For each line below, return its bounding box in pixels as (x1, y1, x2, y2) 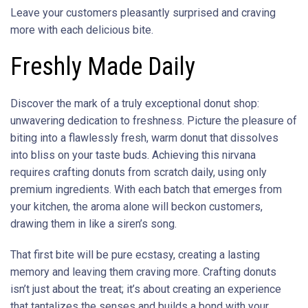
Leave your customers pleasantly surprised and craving (10, 5, 276, 19)
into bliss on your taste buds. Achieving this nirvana (10, 148, 256, 162)
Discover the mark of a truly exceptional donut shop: (10, 96, 259, 110)
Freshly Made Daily (10, 52, 195, 81)
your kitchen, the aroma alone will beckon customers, (10, 199, 263, 213)
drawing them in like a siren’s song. (10, 217, 179, 230)
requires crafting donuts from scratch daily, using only (10, 165, 267, 179)
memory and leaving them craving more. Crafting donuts (10, 265, 276, 278)
